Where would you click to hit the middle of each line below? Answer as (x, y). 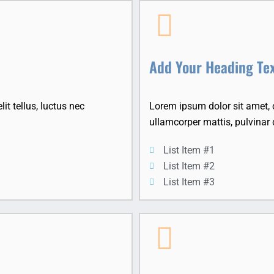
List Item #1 (189, 150)
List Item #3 (189, 182)
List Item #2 (189, 166)
